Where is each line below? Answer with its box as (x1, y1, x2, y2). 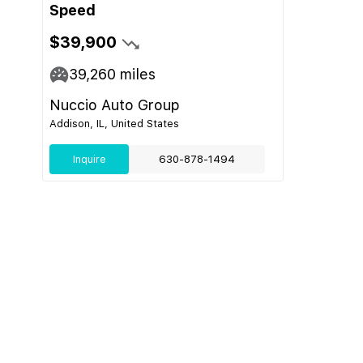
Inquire (72, 153, 106, 165)
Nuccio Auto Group (49, 96, 180, 113)
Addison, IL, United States (49, 117, 179, 130)
